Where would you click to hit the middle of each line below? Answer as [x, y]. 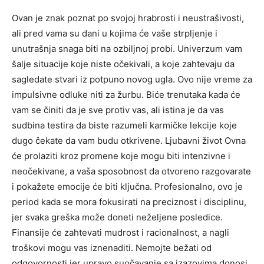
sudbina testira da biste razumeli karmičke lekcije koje [124, 126]
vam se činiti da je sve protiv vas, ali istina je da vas [118, 110]
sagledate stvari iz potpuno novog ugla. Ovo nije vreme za [132, 80]
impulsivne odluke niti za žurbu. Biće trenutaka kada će [126, 95]
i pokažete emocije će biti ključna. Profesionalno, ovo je [127, 187]
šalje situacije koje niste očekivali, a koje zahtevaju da [123, 64]
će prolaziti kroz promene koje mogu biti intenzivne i [121, 156]
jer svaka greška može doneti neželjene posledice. [117, 217]
